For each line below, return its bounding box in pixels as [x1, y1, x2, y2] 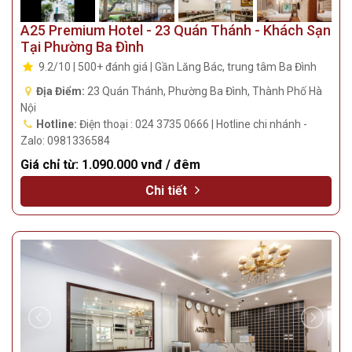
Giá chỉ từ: [20, 157, 82, 173]
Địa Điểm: [35, 85, 85, 98]
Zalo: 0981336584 [20, 134, 110, 148]
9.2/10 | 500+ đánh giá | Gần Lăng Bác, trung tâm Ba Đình [35, 60, 317, 74]
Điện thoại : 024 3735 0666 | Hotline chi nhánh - [76, 118, 307, 131]
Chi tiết [145, 183, 190, 199]
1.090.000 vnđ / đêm [82, 157, 200, 173]
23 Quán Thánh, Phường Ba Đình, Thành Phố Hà [84, 85, 322, 98]
